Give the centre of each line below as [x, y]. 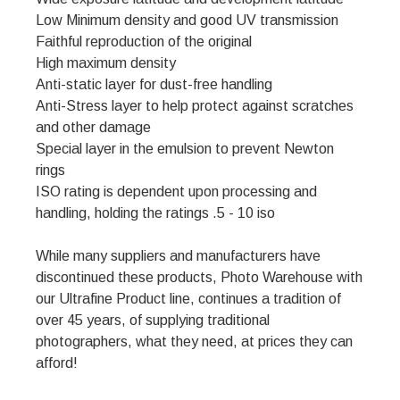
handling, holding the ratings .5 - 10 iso [155, 213]
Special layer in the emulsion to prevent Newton [185, 149]
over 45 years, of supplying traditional [153, 321]
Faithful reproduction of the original [144, 42]
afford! [57, 363]
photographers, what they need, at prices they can [194, 342]
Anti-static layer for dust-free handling [154, 85]
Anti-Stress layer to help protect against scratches [195, 106]
